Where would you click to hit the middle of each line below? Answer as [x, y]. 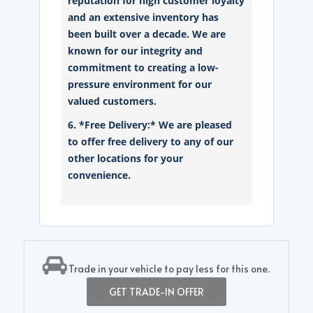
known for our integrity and [136, 51]
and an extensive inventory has [144, 17]
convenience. [100, 175]
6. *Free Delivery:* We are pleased [150, 125]
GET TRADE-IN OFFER [156, 292]
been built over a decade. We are [147, 34]
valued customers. [112, 101]
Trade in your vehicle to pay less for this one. [168, 269]
